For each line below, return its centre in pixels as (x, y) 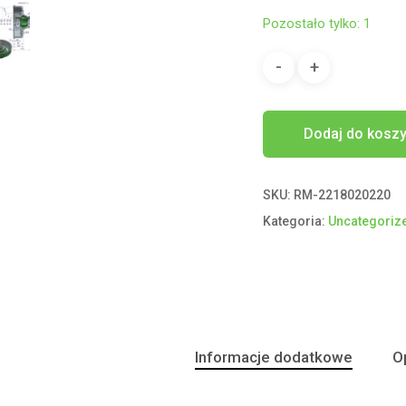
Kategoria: (296, 221)
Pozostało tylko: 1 (317, 23)
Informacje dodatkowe (274, 357)
